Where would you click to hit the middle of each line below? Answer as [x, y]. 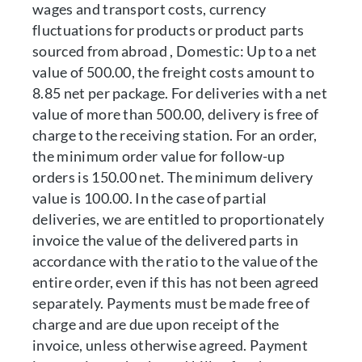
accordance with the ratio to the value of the [175, 261]
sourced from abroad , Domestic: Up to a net [175, 51]
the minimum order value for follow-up [158, 156]
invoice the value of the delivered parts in [166, 240]
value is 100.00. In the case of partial [150, 198]
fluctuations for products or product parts [168, 30]
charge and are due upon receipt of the [156, 324]
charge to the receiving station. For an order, [175, 135]
